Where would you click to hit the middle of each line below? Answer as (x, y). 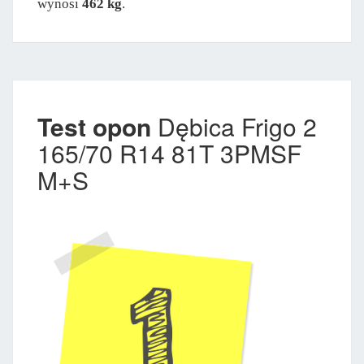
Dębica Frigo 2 (234, 126)
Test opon (94, 126)
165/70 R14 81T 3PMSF (169, 153)
